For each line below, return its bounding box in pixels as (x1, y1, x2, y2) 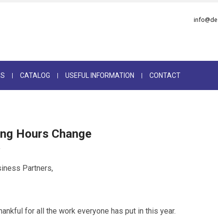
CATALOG (19, 72, 50, 79)
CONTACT (149, 72, 181, 79)
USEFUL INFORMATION (65, 72, 134, 79)
